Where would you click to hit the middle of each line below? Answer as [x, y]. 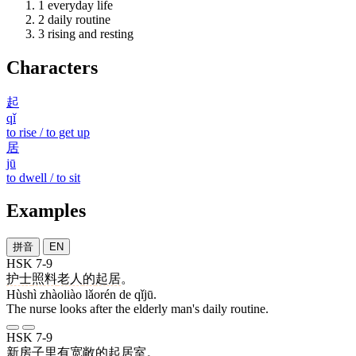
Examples [46, 211]
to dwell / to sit [43, 177]
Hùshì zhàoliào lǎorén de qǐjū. [81, 295]
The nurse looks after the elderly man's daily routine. [137, 309]
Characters [52, 67]
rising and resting [91, 33]
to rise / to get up [48, 132]
